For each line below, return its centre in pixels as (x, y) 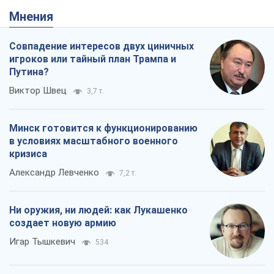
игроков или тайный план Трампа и (93, 59)
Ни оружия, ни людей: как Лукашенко (98, 210)
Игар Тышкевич (42, 242)
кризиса (28, 154)
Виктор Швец (38, 91)
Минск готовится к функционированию (103, 128)
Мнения (36, 17)
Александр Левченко (54, 173)
